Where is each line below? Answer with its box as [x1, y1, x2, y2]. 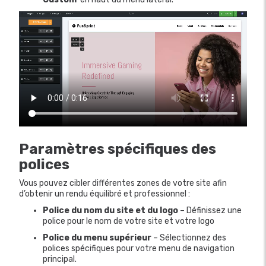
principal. [43, 254, 78, 264]
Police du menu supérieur [43, 232, 151, 243]
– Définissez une [180, 205, 242, 216]
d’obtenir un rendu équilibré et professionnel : [19, 188, 190, 199]
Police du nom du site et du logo [43, 205, 180, 216]
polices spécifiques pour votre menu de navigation [43, 243, 235, 254]
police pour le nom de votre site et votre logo [43, 216, 214, 226]
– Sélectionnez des [151, 232, 226, 243]
